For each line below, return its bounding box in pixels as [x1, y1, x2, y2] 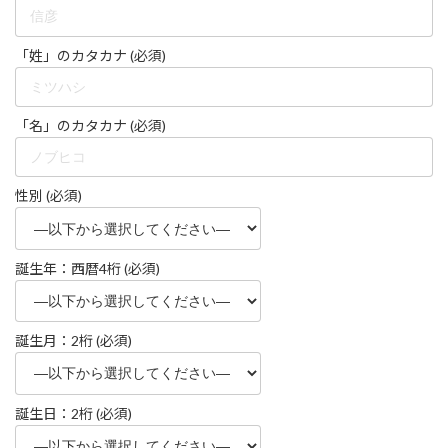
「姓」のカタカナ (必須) [15, 46, 166, 64]
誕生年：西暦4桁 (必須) [15, 259, 160, 277]
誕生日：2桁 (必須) [15, 404, 132, 422]
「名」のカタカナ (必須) [15, 117, 166, 134]
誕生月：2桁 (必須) [15, 332, 132, 350]
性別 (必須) [15, 187, 82, 205]
